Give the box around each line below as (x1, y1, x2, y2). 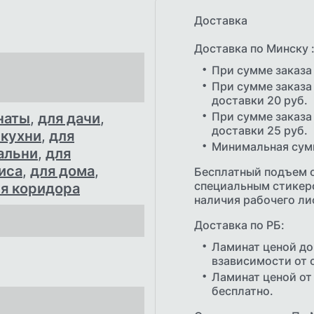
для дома (30, 163, 95, 180)
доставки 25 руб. (212, 123, 308, 138)
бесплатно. (212, 283, 274, 298)
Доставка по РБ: (194, 218, 285, 233)
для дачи (38, 110, 100, 128)
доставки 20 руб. (212, 93, 308, 107)
